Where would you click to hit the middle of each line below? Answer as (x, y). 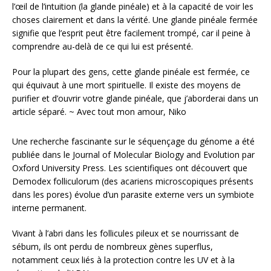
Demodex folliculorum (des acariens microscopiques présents (133, 181)
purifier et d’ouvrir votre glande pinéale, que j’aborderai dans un (135, 99)
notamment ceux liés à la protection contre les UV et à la (123, 260)
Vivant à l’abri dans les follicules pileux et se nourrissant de (126, 233)
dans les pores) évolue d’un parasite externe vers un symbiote (133, 195)
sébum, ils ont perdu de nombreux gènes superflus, (113, 247)
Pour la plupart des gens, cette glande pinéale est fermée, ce (131, 72)
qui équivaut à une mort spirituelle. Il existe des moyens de (126, 85)
